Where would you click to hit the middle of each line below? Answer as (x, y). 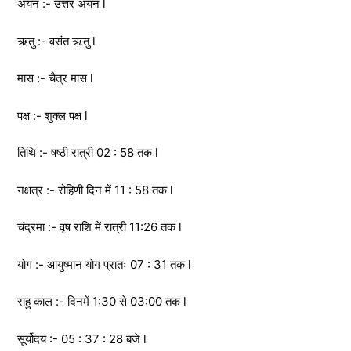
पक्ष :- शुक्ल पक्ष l (52, 115)
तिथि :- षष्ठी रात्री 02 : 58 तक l (88, 153)
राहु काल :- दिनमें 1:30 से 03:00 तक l (102, 302)
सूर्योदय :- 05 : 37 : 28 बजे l (82, 338)
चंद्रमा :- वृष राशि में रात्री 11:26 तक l (100, 227)
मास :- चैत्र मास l (55, 78)
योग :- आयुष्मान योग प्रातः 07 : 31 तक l (104, 264)
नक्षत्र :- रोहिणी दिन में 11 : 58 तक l (95, 190)
